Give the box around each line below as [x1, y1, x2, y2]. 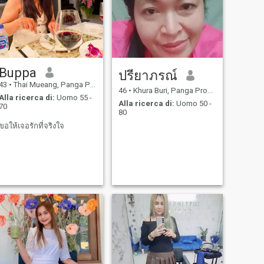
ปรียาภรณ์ [118, 67, 177, 83]
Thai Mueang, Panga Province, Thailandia [11, 80, 90, 89]
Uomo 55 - [54, 93, 92, 103]
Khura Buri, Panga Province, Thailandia [131, 85, 207, 95]
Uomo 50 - [174, 99, 212, 108]
